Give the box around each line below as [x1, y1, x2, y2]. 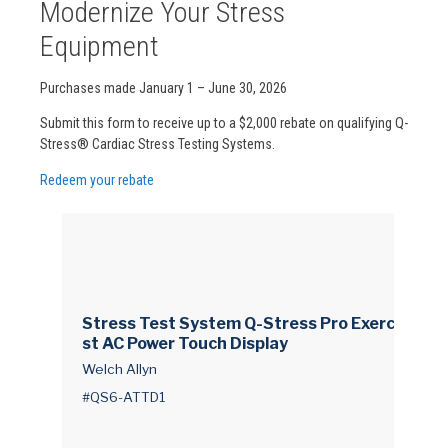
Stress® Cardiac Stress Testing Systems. [40, 136, 275, 153]
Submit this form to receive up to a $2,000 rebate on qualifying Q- [40, 115, 408, 132]
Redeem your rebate [40, 171, 154, 188]
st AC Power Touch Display [82, 333, 288, 353]
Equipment [40, 30, 159, 64]
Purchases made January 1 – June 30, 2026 [40, 80, 287, 97]
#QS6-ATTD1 [82, 389, 165, 406]
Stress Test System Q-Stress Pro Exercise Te [82, 313, 441, 333]
